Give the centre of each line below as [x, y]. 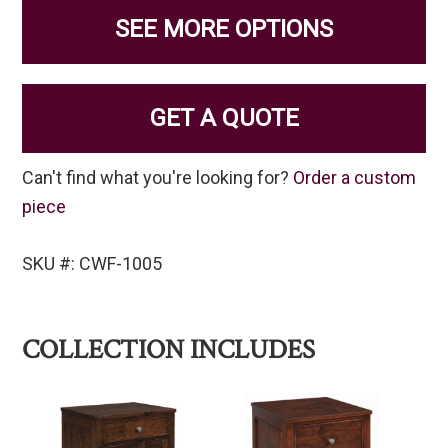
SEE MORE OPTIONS [224, 29]
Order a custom [355, 178]
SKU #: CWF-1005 [92, 264]
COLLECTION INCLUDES [169, 350]
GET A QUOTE [224, 118]
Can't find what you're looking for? [158, 178]
